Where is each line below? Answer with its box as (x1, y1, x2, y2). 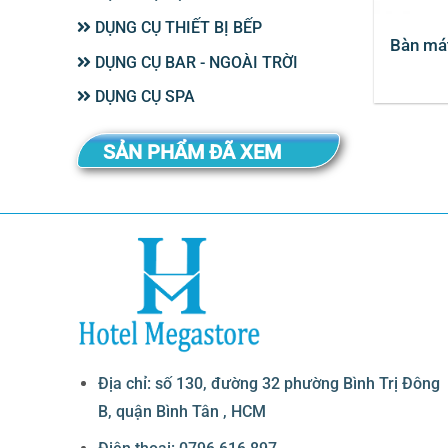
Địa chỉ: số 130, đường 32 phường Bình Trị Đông (97, 373, 440, 393)
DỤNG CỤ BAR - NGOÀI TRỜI (91, 52, 298, 72)
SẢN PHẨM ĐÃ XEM (103, 140, 281, 165)
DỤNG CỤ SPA (91, 87, 195, 107)
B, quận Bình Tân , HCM (97, 401, 266, 421)
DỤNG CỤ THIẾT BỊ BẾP (91, 17, 262, 37)
